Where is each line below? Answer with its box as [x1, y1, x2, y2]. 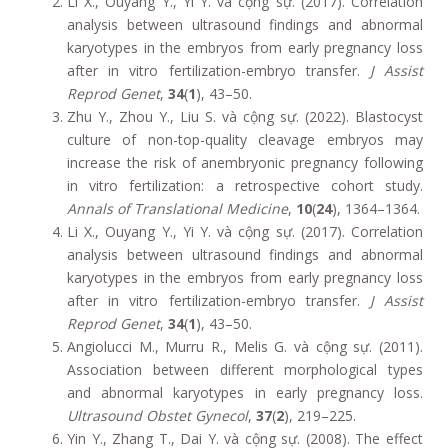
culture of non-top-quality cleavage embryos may [67, 129, 423, 149]
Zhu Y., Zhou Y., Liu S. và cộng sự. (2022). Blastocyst [67, 106, 423, 126]
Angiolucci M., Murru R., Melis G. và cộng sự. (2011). [67, 336, 423, 356]
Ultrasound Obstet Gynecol [67, 405, 248, 425]
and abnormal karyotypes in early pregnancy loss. [67, 382, 423, 402]
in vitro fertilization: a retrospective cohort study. [67, 175, 423, 195]
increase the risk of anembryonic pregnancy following [67, 152, 423, 172]
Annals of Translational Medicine [67, 198, 288, 218]
